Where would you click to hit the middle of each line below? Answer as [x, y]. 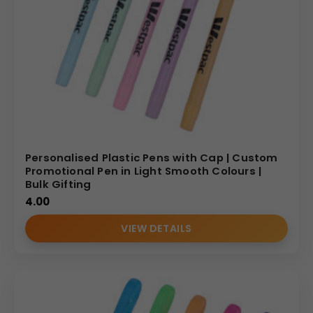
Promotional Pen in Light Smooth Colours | [144, 170]
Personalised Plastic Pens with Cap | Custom [152, 157]
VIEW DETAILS [156, 228]
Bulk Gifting [58, 184]
